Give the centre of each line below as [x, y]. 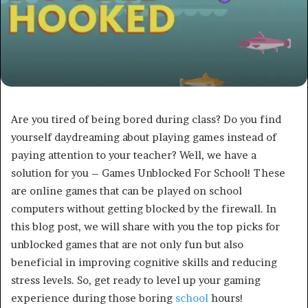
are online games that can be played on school [126, 191]
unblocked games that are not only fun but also [127, 245]
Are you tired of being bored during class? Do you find [146, 120]
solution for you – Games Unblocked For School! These [148, 173]
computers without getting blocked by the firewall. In [144, 209]
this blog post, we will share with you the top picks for [145, 227]
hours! [227, 298]
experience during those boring [93, 298]
